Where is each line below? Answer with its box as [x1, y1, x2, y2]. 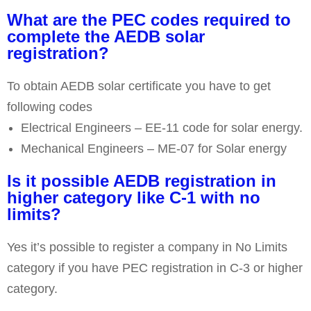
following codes [7, 100, 92, 115]
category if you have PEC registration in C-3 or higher [7, 261, 303, 276]
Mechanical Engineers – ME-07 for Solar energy [21, 142, 287, 156]
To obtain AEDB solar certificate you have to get [7, 79, 271, 94]
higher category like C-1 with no [7, 188, 260, 208]
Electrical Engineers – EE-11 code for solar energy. [21, 121, 303, 135]
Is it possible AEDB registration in [7, 171, 276, 191]
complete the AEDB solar [7, 27, 205, 47]
